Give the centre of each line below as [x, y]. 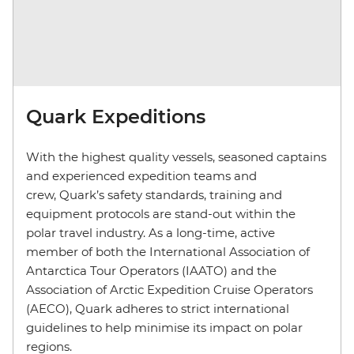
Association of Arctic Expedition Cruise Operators [169, 289]
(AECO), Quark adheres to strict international [158, 308]
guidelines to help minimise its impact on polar [164, 327]
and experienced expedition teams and [141, 175]
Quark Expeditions [116, 116]
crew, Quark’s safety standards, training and [154, 194]
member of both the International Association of [168, 251]
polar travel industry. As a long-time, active [151, 232]
